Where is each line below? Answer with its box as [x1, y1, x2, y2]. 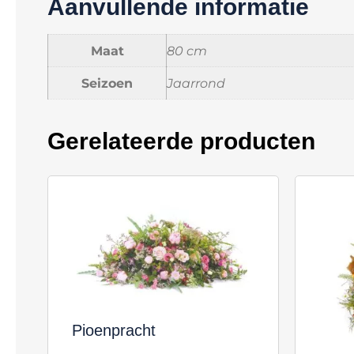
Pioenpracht [72, 322, 156, 340]
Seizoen [81, 75, 133, 92]
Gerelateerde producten [47, 127, 315, 154]
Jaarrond [167, 75, 225, 92]
